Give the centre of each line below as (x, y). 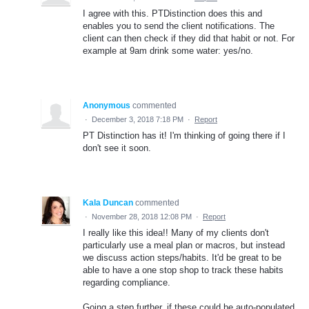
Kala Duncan (108, 202)
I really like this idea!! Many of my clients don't (176, 232)
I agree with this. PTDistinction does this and (172, 13)
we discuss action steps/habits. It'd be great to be (182, 257)
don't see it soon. (117, 148)
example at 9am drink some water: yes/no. (168, 50)
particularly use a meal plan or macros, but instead (184, 245)
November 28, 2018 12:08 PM (142, 216)
